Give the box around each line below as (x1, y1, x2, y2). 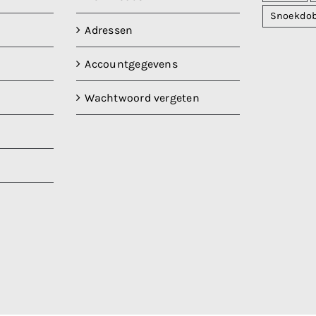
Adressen (85, 23, 133, 37)
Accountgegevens (85, 57, 178, 71)
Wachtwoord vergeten (85, 91, 200, 105)
